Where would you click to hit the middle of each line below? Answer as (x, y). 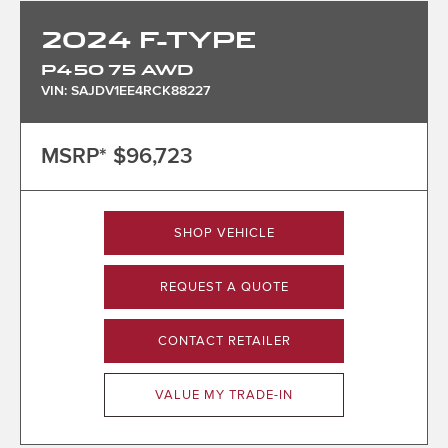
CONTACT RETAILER (224, 341)
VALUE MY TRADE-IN (224, 395)
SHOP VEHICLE (224, 233)
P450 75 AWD (117, 68)
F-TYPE (197, 38)
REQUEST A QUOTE (224, 287)
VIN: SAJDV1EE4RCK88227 (125, 90)
